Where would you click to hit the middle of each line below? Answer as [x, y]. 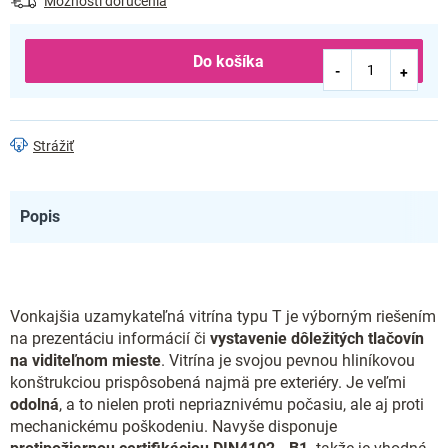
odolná [34, 404]
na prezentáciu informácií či [110, 338]
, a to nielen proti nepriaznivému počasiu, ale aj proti [241, 404]
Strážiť [53, 145]
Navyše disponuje [274, 426]
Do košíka [228, 61]
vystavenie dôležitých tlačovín [317, 338]
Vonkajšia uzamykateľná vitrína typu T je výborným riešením [223, 316]
